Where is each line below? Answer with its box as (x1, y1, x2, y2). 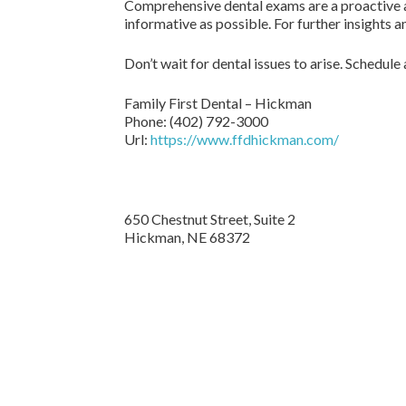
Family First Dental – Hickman (124, 94, 312, 111)
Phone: (124, 112, 169, 130)
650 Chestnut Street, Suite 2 (124, 210, 295, 227)
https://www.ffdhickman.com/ (150, 130, 339, 148)
